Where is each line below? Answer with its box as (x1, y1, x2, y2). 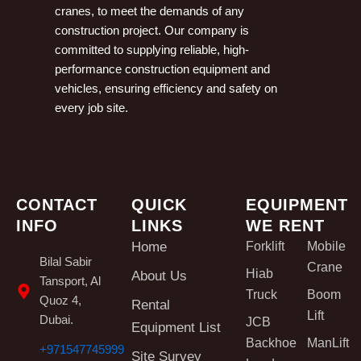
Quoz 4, (39, 293, 81, 308)
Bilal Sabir (39, 255, 92, 269)
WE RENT (246, 217, 326, 235)
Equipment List (131, 320, 221, 336)
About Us (131, 268, 187, 284)
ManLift (306, 336, 349, 351)
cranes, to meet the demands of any (54, 4, 244, 18)
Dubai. (39, 313, 73, 327)
